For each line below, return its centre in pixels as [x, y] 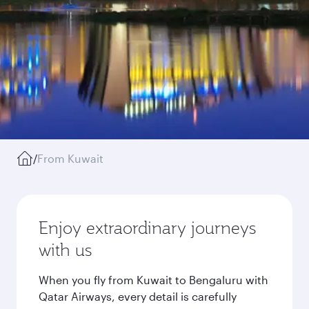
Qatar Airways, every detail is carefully [138, 296]
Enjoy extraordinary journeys [147, 228]
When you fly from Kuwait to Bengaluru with [153, 280]
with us [65, 250]
